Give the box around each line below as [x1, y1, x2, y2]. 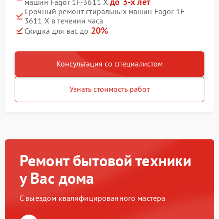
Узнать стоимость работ [69, 84, 150, 94]
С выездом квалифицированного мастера [20, 193, 166, 203]
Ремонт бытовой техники [20, 150, 192, 171]
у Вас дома [20, 168, 94, 188]
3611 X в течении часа [24, 16, 104, 25]
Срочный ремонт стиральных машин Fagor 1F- [24, 6, 188, 16]
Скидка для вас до [24, 26, 91, 36]
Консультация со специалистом [56, 59, 163, 68]
